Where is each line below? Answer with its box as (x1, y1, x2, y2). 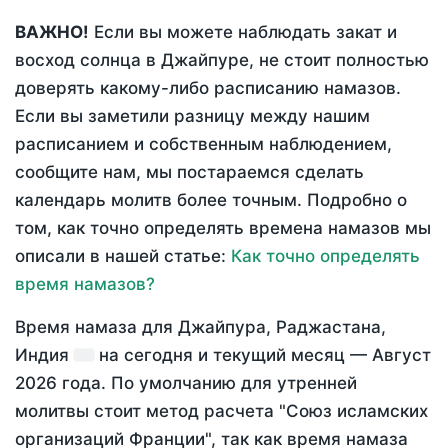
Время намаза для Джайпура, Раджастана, (15, 317, 386, 338)
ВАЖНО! (15, 22, 89, 43)
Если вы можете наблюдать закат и (89, 22, 397, 43)
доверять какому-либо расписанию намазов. (15, 78, 401, 99)
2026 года (15, 373, 101, 394)
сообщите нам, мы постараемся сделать (15, 162, 364, 183)
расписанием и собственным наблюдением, (15, 134, 392, 155)
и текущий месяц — (193, 345, 372, 366)
